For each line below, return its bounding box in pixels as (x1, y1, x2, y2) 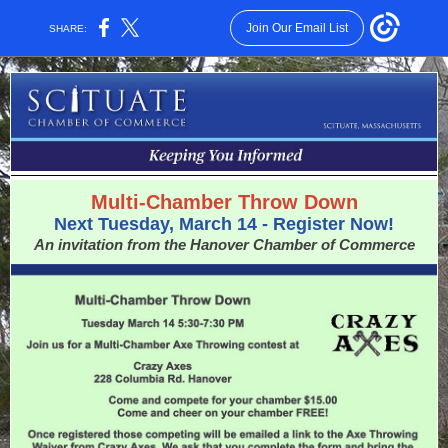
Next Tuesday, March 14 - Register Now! (54, 214, 394, 234)
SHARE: (43, 22, 94, 34)
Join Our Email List (245, 21, 348, 35)
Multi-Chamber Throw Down (90, 191, 358, 213)
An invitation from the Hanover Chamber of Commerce (33, 236, 415, 253)
